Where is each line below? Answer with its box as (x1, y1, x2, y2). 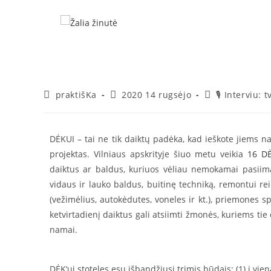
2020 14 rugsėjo (122, 89, 192, 100)
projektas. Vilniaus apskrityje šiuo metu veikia (50, 148, 247, 160)
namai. (50, 224, 77, 235)
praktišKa (55, 89, 97, 100)
